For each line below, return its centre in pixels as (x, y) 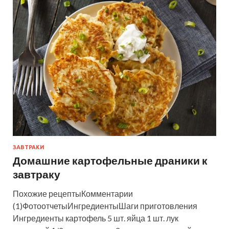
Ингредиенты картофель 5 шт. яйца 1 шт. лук (96, 218)
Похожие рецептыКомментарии (73, 193)
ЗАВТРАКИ (29, 147)
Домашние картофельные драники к (110, 160)
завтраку (37, 174)
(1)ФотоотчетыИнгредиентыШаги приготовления (105, 205)
